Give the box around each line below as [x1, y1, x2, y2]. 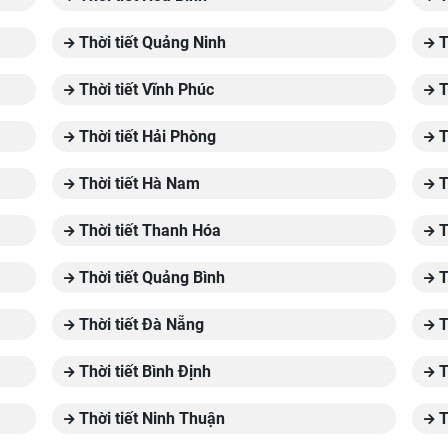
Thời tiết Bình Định [74, 362, 211, 381]
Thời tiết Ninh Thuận [74, 409, 225, 428]
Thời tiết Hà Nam [74, 174, 200, 193]
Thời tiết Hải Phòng [74, 127, 216, 146]
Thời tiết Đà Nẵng [74, 315, 204, 334]
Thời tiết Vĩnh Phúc [74, 80, 214, 99]
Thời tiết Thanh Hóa [74, 221, 221, 240]
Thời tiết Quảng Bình [74, 268, 225, 287]
